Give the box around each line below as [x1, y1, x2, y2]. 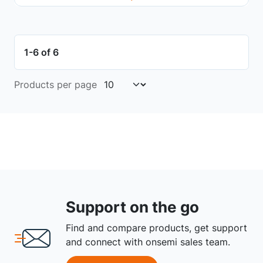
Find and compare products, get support [66, 222, 247, 234]
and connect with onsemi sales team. [66, 236, 230, 248]
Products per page [14, 79, 97, 91]
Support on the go [66, 198, 199, 217]
